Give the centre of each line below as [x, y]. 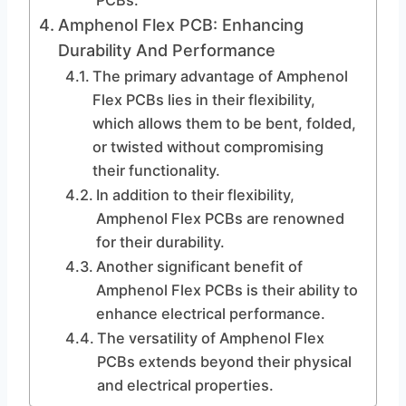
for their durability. [160, 242]
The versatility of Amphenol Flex [210, 338]
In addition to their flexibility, [195, 195]
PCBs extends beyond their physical [224, 362]
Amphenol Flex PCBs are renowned [220, 218]
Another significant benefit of [199, 266]
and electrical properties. [185, 385]
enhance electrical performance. [210, 314]
